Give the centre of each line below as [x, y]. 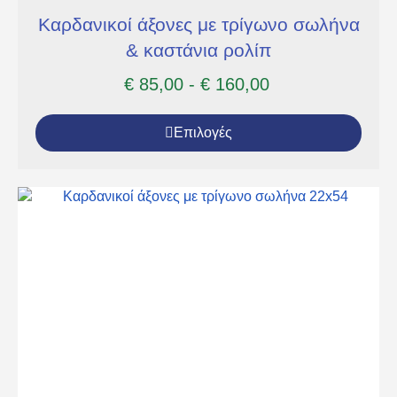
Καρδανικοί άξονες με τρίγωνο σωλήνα [198, 24]
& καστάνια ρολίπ [198, 50]
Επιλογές [203, 132]
